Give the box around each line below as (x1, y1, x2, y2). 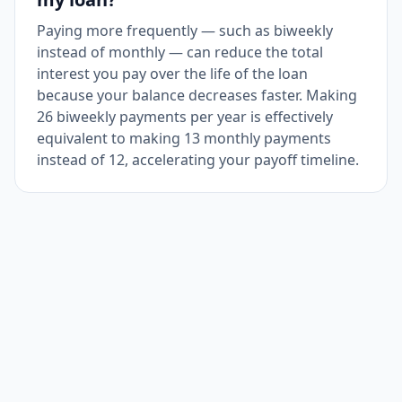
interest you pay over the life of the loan (37, 64, 308, 83)
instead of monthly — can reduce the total (37, 42, 323, 62)
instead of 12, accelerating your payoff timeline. (37, 150, 359, 170)
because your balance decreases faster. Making (37, 85, 357, 105)
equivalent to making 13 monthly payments (37, 128, 331, 148)
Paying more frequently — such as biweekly (37, 21, 333, 40)
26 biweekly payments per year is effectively (37, 107, 333, 127)
